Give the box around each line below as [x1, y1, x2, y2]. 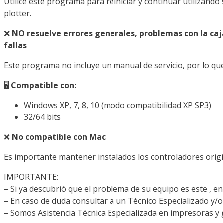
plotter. [4, 8, 31, 19]
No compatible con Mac [12, 131, 106, 143]
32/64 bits [24, 111, 61, 123]
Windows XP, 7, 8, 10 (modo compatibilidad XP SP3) [24, 100, 211, 111]
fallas [4, 40, 27, 51]
